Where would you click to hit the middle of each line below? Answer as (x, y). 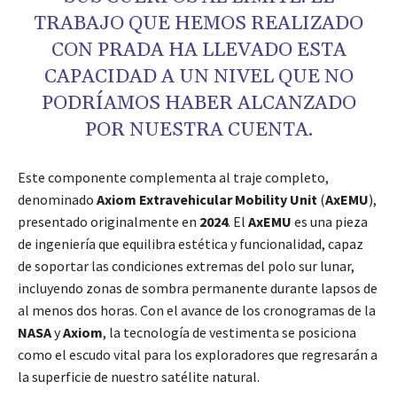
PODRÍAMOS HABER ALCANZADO (198, 104)
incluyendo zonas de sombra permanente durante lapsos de (198, 288)
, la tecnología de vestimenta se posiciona (230, 333)
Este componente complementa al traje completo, (173, 178)
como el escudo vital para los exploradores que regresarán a (198, 355)
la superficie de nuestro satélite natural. (139, 377)
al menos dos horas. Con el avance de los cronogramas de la (197, 311)
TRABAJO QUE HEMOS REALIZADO (198, 24)
